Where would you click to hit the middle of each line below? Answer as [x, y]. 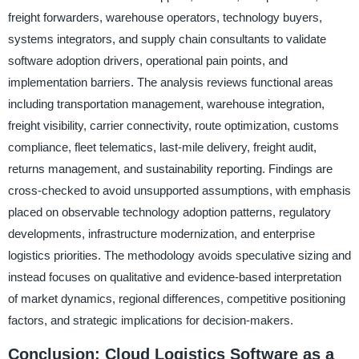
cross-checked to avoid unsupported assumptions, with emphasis [179, 190]
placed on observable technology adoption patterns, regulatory [169, 212]
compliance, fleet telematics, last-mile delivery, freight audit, [162, 147]
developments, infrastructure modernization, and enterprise [161, 233]
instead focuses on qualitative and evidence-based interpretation [174, 276]
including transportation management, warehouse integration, [166, 103]
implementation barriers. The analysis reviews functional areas [170, 82]
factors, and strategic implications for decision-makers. [150, 320]
